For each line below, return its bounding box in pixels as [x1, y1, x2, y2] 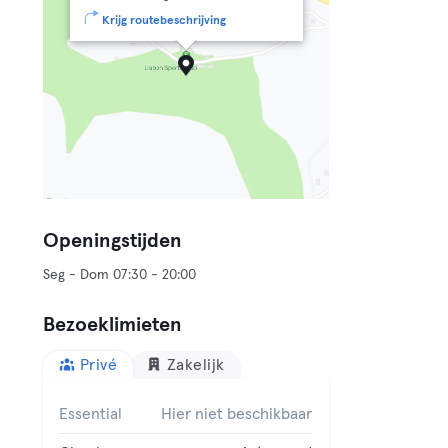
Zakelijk [166, 357, 225, 373]
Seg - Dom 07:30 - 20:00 [43, 268, 197, 282]
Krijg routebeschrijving [101, 15, 226, 27]
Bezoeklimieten [43, 315, 183, 335]
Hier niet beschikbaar [161, 406, 313, 422]
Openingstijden [43, 231, 183, 251]
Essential [59, 406, 123, 422]
